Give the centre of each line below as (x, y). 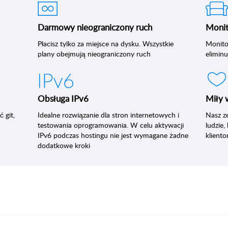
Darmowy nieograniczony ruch (95, 27)
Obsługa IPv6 (63, 98)
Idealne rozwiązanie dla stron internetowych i (108, 115)
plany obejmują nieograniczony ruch (94, 54)
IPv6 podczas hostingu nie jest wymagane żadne (113, 135)
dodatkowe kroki (64, 145)
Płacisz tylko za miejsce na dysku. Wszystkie (106, 44)
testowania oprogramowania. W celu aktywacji (111, 125)
